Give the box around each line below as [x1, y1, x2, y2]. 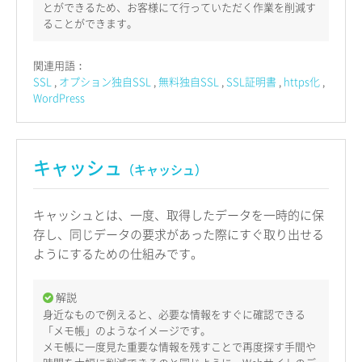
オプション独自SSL [59, 74, 151, 90]
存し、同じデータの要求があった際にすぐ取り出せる [33, 225, 324, 244]
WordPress [33, 90, 85, 106]
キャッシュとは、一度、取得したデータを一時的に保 [33, 206, 324, 225]
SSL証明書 [226, 74, 276, 90]
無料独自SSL [158, 74, 219, 90]
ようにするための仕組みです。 [33, 245, 203, 263]
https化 [284, 74, 320, 90]
